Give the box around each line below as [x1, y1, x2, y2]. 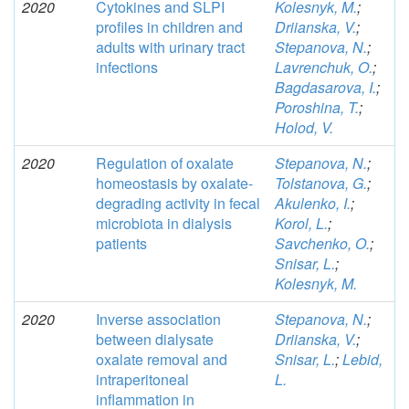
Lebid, [342, 349, 383, 371]
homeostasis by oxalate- [96, 173, 253, 194]
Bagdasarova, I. [275, 77, 376, 99]
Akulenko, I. [275, 193, 351, 215]
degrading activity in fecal [96, 193, 260, 215]
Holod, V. [275, 117, 333, 139]
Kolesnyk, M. [275, 273, 357, 295]
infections [96, 57, 158, 79]
